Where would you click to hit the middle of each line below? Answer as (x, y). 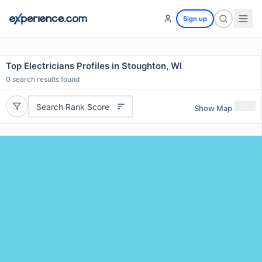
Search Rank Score (73, 106)
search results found (45, 79)
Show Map (213, 108)
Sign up (195, 19)
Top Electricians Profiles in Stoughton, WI (94, 66)
